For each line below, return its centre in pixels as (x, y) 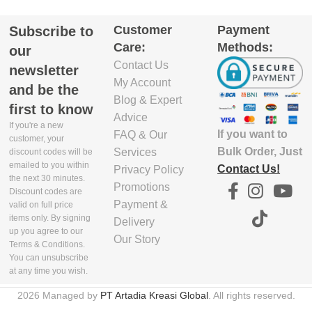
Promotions (141, 187)
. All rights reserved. (251, 296)
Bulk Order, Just (260, 152)
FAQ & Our (140, 134)
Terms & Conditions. (47, 244)
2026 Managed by (58, 296)
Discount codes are (46, 191)
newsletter (44, 70)
